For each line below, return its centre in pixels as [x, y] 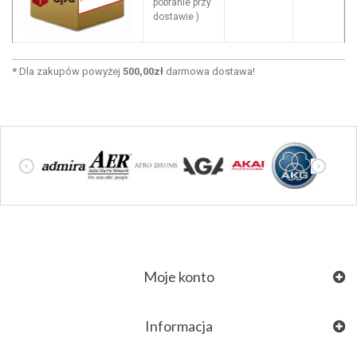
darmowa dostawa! [209, 72]
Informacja [178, 326]
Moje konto [178, 277]
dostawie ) [176, 17]
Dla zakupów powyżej [70, 72]
